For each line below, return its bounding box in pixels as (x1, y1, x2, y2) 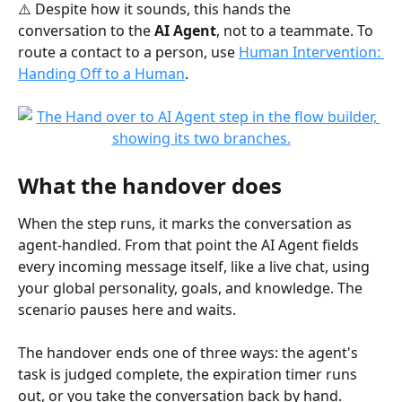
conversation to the (18, 20, 154, 40)
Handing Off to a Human (18, 63, 185, 83)
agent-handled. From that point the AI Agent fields (18, 234, 363, 255)
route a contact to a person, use (18, 41, 239, 62)
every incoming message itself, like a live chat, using (18, 256, 373, 276)
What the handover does (18, 170, 282, 200)
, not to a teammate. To (216, 20, 377, 40)
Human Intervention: (239, 41, 384, 62)
